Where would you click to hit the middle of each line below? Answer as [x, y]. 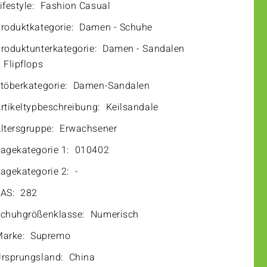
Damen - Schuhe [116, 27]
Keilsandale [132, 107]
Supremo [51, 236]
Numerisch [114, 215]
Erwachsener [89, 129]
